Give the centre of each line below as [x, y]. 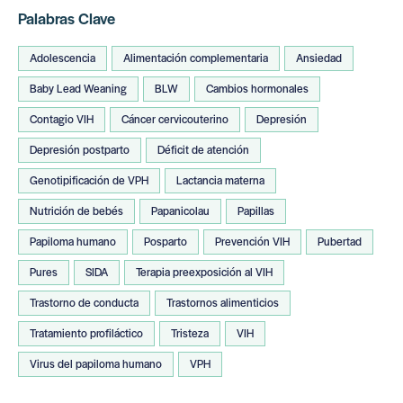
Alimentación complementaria [196, 57]
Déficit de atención [203, 149]
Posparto [166, 241]
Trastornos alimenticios [223, 302]
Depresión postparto [80, 149]
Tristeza [190, 332]
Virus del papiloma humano [96, 363]
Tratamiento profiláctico [86, 332]
